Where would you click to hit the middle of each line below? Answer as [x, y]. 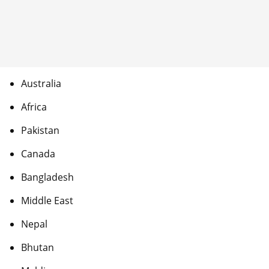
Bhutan [38, 248]
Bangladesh [47, 177]
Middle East [47, 201]
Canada [38, 154]
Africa [34, 107]
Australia [41, 84]
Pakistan [40, 131]
